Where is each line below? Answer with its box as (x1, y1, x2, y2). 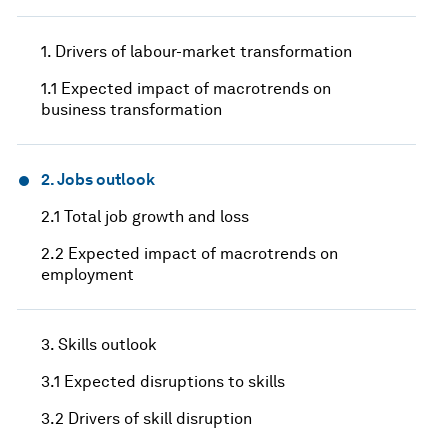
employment (41, 264, 135, 284)
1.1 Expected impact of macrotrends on (41, 78, 332, 98)
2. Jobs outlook (41, 169, 156, 189)
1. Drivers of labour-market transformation (41, 41, 353, 61)
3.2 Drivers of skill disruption (41, 408, 253, 428)
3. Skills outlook (41, 334, 158, 354)
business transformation (41, 99, 223, 119)
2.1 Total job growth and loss (41, 206, 250, 226)
